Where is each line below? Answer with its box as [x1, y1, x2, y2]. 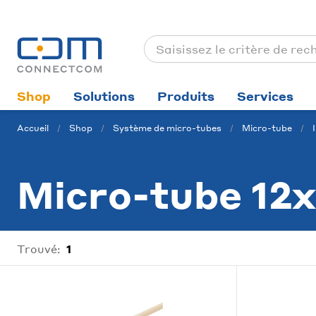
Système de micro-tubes [113, 123, 221, 133]
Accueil [17, 123, 49, 133]
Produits [157, 88, 214, 104]
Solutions [73, 88, 135, 104]
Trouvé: [17, 241, 61, 256]
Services [237, 88, 293, 104]
